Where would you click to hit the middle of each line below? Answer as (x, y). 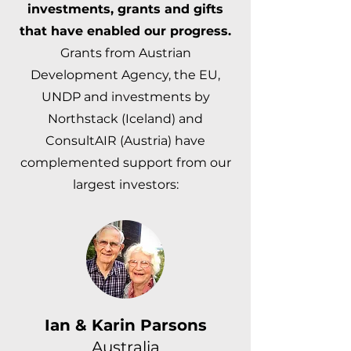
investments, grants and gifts (125, 9)
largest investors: (125, 185)
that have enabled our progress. (125, 31)
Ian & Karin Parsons (125, 325)
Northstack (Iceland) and (125, 119)
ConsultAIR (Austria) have (125, 141)
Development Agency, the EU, (125, 75)
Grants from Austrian (125, 53)
